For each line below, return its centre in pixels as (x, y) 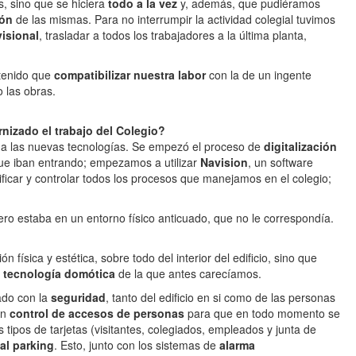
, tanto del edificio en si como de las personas (221, 297)
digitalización (300, 146)
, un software (281, 162)
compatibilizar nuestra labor (130, 75)
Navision (224, 162)
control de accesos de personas (99, 313)
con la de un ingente (259, 75)
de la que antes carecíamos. (188, 273)
